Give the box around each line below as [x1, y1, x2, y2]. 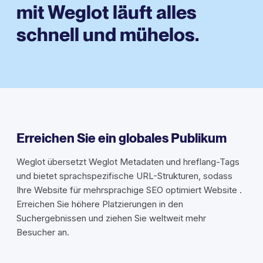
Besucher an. [16, 227, 69, 238]
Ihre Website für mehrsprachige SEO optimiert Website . [16, 184, 242, 196]
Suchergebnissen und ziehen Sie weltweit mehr [16, 213, 206, 224]
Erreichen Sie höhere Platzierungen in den [16, 198, 183, 210]
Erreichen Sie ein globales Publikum [16, 130, 227, 146]
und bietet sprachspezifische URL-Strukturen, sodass [16, 170, 232, 182]
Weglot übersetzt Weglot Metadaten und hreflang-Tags [16, 156, 240, 168]
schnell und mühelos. [16, 23, 199, 46]
